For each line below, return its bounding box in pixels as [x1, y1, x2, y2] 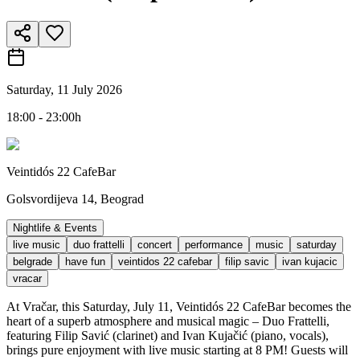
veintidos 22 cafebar [118, 255, 212, 268]
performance [185, 238, 243, 251]
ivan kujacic [282, 255, 337, 268]
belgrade [13, 255, 52, 268]
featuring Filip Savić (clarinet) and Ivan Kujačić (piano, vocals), [6, 328, 329, 342]
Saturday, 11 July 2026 [6, 82, 122, 96]
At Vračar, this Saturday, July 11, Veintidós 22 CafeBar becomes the [6, 299, 351, 313]
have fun [65, 255, 105, 268]
